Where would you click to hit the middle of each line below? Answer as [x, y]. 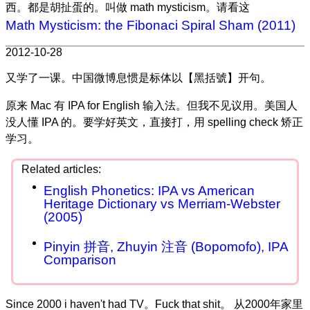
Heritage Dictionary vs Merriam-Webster [162, 203]
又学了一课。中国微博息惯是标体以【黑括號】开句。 [138, 77]
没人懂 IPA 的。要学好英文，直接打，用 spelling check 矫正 [154, 122]
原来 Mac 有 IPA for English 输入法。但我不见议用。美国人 [152, 105]
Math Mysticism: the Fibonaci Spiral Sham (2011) [151, 25]
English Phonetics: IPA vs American [149, 190]
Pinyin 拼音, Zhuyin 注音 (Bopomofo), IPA [166, 246]
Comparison [80, 259]
